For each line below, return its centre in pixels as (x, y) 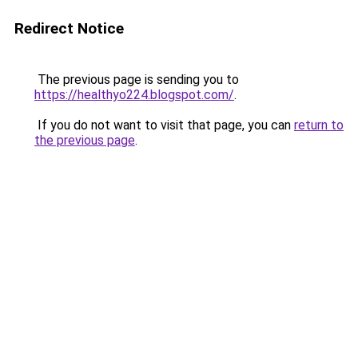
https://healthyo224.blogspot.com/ (134, 95)
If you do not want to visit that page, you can (164, 125)
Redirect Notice (69, 28)
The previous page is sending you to (137, 80)
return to (319, 125)
